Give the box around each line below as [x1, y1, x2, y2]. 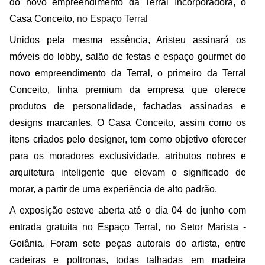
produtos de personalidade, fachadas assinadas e [9, 101, 246, 111]
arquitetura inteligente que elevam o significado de [9, 167, 246, 177]
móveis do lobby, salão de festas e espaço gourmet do [9, 51, 246, 62]
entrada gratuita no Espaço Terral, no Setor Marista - [9, 221, 246, 232]
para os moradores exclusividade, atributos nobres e [9, 150, 246, 161]
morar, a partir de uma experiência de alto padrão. [9, 183, 222, 194]
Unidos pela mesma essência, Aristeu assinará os [9, 34, 246, 45]
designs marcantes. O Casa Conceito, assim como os [9, 117, 246, 128]
